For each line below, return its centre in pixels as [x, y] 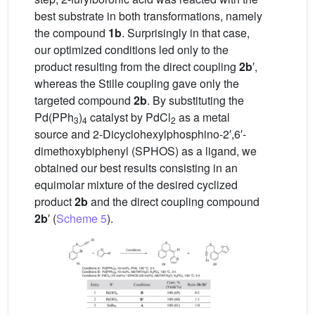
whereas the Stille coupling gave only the [137, 84]
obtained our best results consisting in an [136, 168]
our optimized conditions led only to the [131, 50]
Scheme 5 [82, 219]
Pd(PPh [54, 117]
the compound [71, 33]
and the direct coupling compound [174, 202]
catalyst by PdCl [129, 117]
